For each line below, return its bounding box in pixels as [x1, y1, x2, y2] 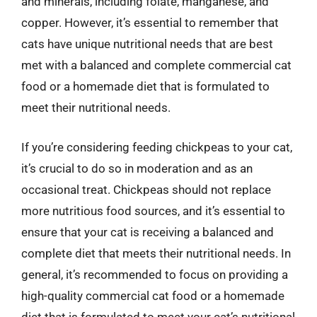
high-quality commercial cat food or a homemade [21, 288, 284, 303]
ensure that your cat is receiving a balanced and [21, 224, 274, 239]
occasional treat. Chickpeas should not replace [21, 182, 271, 197]
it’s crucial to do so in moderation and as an [21, 161, 253, 175]
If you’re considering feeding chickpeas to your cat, [21, 139, 292, 154]
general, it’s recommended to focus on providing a [21, 267, 288, 282]
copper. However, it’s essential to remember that [21, 16, 279, 30]
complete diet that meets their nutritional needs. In [21, 246, 291, 260]
